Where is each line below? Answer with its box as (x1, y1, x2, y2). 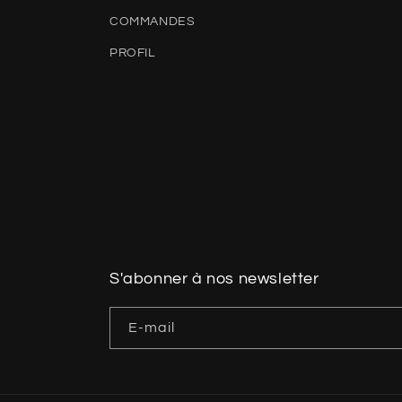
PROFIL (109, 47, 155, 59)
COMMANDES (109, 15, 196, 28)
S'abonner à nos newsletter (109, 270, 319, 287)
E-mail (128, 320, 175, 335)
